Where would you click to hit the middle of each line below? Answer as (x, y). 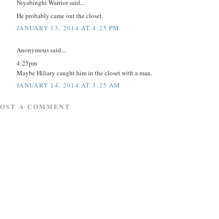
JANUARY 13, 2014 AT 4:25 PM (68, 28)
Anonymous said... (41, 50)
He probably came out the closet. (60, 15)
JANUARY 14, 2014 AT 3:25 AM (69, 85)
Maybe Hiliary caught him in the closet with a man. (84, 73)
